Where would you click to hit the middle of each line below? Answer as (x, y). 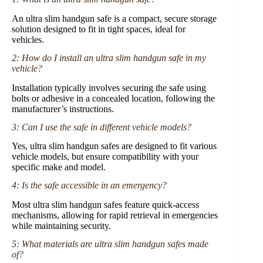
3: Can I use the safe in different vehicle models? (102, 127)
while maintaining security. (61, 225)
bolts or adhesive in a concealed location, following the (113, 98)
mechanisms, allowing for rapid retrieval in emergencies (115, 215)
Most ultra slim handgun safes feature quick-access (105, 204)
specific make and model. (59, 167)
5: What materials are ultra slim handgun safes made (110, 244)
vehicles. (28, 40)
